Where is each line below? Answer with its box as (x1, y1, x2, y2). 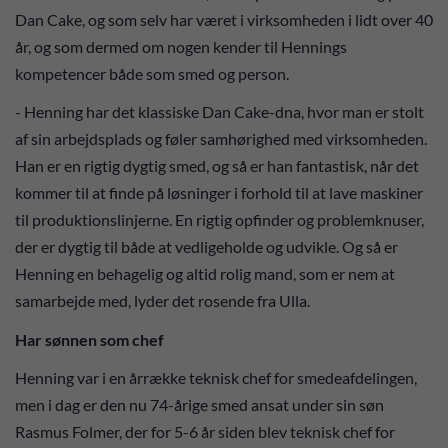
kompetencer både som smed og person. (15, 63, 292, 83)
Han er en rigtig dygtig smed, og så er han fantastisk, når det (15, 156, 419, 176)
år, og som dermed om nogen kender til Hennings (15, 36, 347, 56)
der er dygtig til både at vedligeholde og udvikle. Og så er (15, 237, 398, 257)
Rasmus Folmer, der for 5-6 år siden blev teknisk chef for (15, 422, 395, 442)
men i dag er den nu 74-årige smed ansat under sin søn (15, 395, 384, 415)
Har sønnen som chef (15, 329, 167, 349)
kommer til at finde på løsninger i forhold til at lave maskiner (15, 183, 423, 203)
